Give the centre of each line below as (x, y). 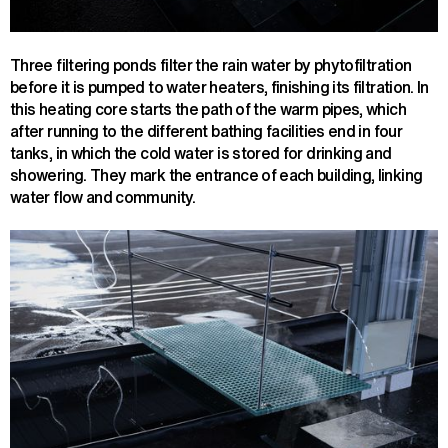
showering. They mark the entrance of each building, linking (216, 174)
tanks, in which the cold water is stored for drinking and (201, 152)
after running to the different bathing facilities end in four (206, 130)
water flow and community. (102, 196)
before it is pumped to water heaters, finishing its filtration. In (219, 86)
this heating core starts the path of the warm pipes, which (208, 108)
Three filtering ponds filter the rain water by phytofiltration (211, 64)
